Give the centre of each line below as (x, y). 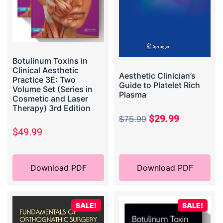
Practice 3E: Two (44, 79)
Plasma (133, 95)
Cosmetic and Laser (50, 98)
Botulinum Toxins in (50, 60)
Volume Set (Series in (53, 89)
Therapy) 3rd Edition (52, 108)
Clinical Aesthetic (46, 70)
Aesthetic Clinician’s (157, 76)
